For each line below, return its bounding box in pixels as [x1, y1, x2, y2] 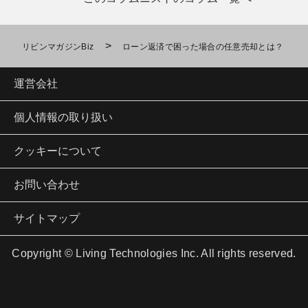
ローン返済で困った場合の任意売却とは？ [122, 41, 284, 52]
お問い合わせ [14, 178, 80, 190]
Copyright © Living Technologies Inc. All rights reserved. [12, 247, 296, 259]
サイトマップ [14, 212, 80, 224]
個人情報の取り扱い [14, 111, 113, 123]
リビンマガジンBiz [22, 41, 94, 52]
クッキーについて [14, 144, 102, 157]
